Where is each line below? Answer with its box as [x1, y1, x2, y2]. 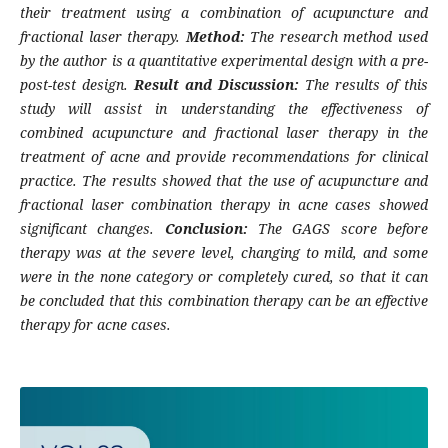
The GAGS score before [258, 219, 429, 239]
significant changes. [19, 219, 165, 239]
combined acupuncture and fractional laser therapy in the [19, 123, 429, 143]
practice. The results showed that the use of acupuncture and [19, 171, 429, 191]
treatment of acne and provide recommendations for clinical [19, 147, 429, 167]
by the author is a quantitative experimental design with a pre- [19, 51, 429, 71]
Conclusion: [164, 219, 258, 239]
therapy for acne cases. [19, 315, 171, 335]
